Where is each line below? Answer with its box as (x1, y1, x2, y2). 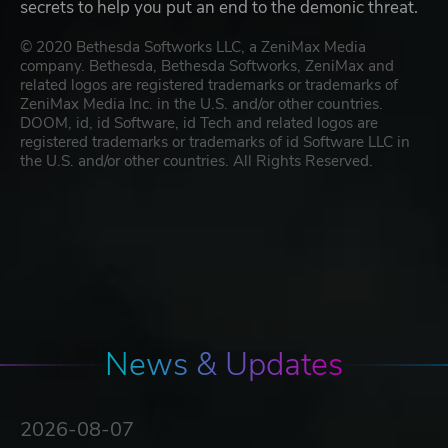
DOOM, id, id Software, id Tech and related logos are (20, 113, 378, 134)
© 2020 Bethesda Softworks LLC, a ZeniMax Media (20, 37, 366, 58)
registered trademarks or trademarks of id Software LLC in (20, 132, 410, 153)
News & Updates (105, 343, 343, 387)
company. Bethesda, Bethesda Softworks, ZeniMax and (20, 56, 394, 77)
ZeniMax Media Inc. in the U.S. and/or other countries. (20, 94, 383, 115)
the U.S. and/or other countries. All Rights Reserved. (20, 151, 373, 172)
